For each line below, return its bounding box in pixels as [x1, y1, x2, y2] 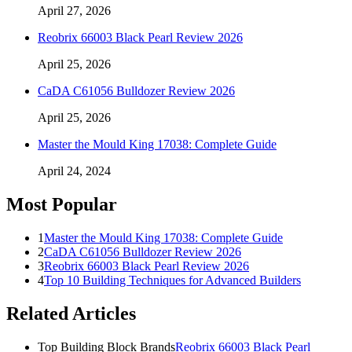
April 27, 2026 [38, 4, 111, 18]
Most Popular [6, 194, 117, 215]
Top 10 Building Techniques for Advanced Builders [44, 273, 301, 288]
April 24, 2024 [38, 164, 111, 178]
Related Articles [6, 302, 136, 324]
